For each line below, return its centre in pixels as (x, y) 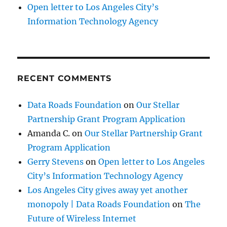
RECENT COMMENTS (64, 79)
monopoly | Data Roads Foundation (99, 204)
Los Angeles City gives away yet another (108, 190)
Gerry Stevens (56, 162)
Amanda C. (49, 134)
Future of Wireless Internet (82, 219)
